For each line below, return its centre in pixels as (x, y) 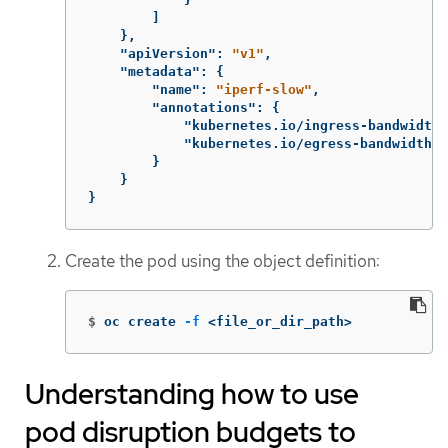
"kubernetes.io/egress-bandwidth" (312, 143)
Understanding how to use (192, 394)
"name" (176, 89)
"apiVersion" (168, 53)
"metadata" (160, 71)
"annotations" (204, 107)
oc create (144, 322)
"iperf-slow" (264, 89)
